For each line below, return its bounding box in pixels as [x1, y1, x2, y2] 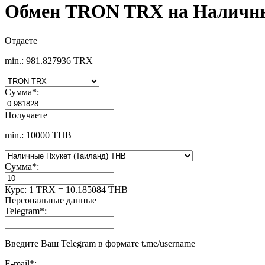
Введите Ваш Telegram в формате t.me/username [5, 238, 195, 248]
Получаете [5, 109, 47, 120]
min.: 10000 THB [5, 130, 72, 140]
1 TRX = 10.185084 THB [29, 184, 128, 195]
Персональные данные [5, 195, 96, 205]
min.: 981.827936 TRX [5, 55, 93, 66]
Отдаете [5, 35, 37, 46]
